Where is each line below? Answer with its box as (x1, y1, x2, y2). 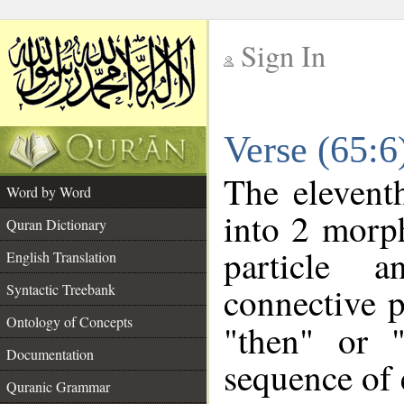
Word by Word (6, 182, 91, 201)
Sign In (241, 36, 326, 75)
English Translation (6, 247, 116, 266)
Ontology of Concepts (6, 312, 133, 331)
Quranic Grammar (6, 377, 110, 396)
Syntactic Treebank (6, 280, 115, 298)
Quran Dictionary (6, 215, 106, 234)
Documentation (6, 344, 94, 363)
